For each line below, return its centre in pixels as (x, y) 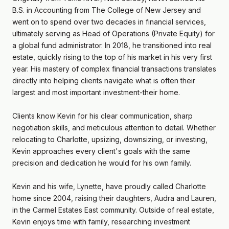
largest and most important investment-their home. (96, 92)
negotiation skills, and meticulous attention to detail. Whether (114, 127)
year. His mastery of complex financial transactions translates (114, 68)
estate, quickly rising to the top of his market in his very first (112, 57)
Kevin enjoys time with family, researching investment (101, 221)
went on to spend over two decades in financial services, (109, 21)
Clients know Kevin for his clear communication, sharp (102, 116)
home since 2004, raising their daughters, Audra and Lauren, (114, 198)
